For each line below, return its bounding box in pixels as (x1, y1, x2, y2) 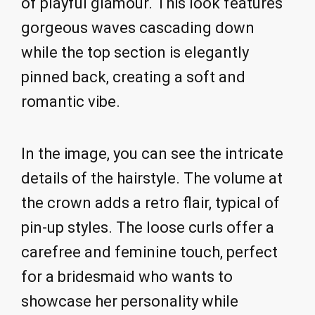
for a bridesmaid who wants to (21, 268, 233, 286)
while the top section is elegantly (21, 43, 249, 61)
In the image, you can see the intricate (21, 145, 283, 163)
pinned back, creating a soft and (21, 67, 245, 86)
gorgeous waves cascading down (21, 18, 255, 37)
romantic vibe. (21, 92, 120, 110)
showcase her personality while (21, 292, 238, 311)
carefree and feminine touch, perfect (21, 243, 278, 262)
